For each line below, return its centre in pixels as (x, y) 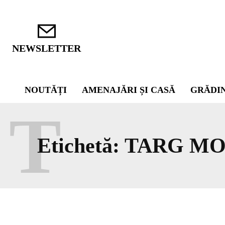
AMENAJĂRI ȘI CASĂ (129, 90)
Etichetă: (81, 146)
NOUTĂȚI (46, 90)
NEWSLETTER (46, 48)
